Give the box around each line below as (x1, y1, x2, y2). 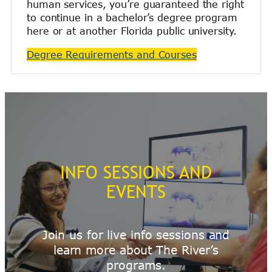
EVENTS (106, 180, 166, 203)
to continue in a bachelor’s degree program (27, 12, 237, 24)
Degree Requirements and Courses (27, 49, 197, 60)
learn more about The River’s (53, 242, 219, 257)
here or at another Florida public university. (27, 25, 237, 37)
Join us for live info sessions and (42, 227, 230, 242)
